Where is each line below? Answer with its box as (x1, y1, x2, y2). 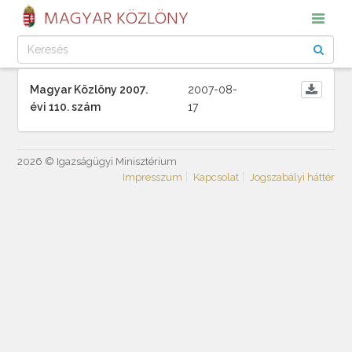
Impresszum (122, 171, 182, 183)
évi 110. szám (30, 101, 101, 113)
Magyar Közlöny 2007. (30, 83, 148, 96)
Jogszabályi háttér (249, 171, 335, 183)
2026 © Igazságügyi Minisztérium (17, 156, 178, 167)
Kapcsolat (192, 171, 239, 183)
